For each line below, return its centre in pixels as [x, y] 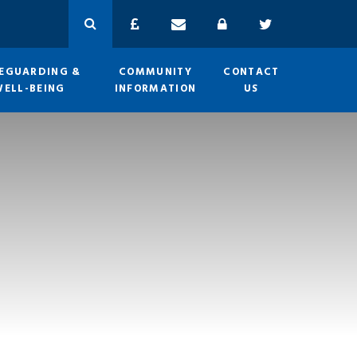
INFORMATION [155, 89]
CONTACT [251, 72]
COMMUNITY [155, 72]
